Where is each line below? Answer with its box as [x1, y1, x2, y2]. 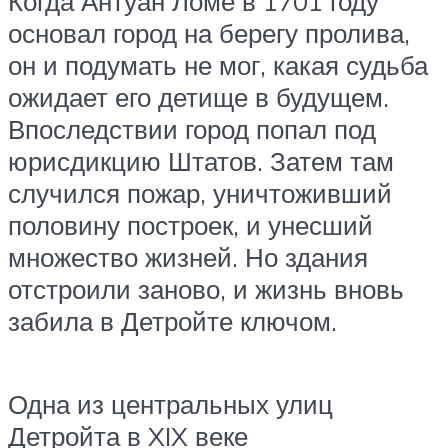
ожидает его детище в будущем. [8, 80, 389, 113]
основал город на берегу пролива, [8, 16, 410, 49]
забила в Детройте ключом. [8, 304, 337, 337]
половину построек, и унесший [8, 208, 373, 241]
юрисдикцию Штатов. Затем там [8, 144, 394, 177]
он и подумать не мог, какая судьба [8, 48, 428, 81]
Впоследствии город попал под [8, 112, 376, 145]
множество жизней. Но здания [8, 240, 368, 273]
